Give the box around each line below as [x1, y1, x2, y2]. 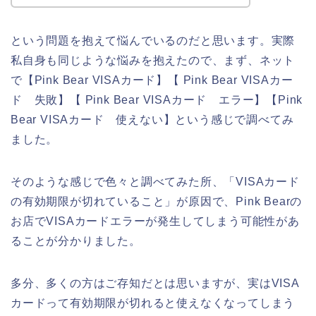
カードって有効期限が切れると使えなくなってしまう [11, 297, 296, 310]
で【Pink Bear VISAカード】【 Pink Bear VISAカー [11, 74, 293, 87]
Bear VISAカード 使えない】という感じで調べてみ [11, 114, 294, 126]
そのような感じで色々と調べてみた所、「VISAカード [11, 176, 300, 188]
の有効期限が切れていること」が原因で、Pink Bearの [11, 195, 303, 208]
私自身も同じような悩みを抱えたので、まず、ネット [11, 54, 296, 67]
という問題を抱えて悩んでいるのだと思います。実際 [11, 35, 296, 47]
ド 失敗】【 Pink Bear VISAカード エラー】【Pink [11, 94, 303, 107]
